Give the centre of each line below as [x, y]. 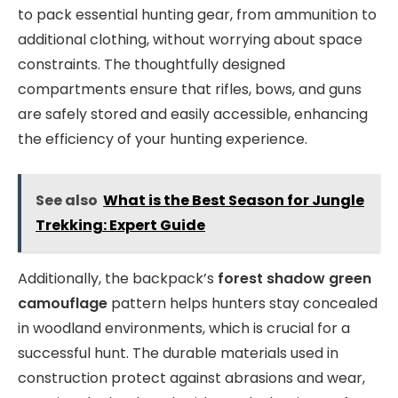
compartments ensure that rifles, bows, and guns [190, 90]
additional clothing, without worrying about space [190, 40]
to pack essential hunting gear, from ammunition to [197, 15]
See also [67, 200]
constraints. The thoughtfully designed [151, 65]
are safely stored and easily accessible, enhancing [193, 115]
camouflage [63, 303]
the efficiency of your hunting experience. [163, 139]
